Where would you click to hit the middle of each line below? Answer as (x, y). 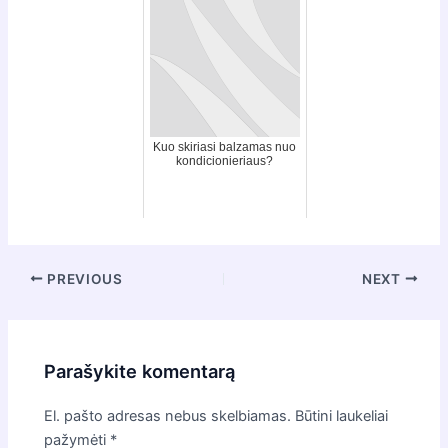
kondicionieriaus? (224, 160)
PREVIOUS (83, 278)
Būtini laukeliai (342, 416)
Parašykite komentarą (140, 371)
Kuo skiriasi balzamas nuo (224, 146)
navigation (42, 301)
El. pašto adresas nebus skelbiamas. (168, 416)
